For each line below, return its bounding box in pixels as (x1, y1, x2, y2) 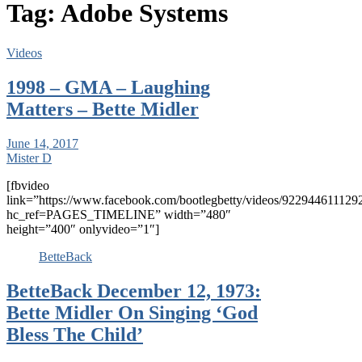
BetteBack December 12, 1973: (6, 280, 261, 301)
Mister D (6, 150, 52, 165)
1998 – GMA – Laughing (6, 76, 210, 98)
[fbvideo (6, 178, 49, 192)
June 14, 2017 (6, 136, 78, 150)
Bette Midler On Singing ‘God (6, 301, 258, 323)
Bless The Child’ (6, 323, 143, 345)
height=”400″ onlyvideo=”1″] (6, 221, 159, 236)
